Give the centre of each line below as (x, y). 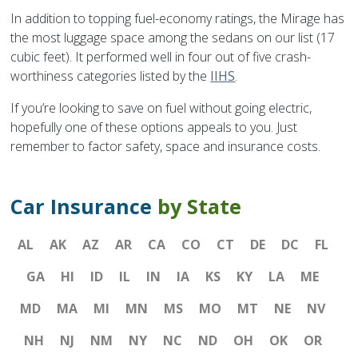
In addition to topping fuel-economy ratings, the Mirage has (178, 19)
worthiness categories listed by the (111, 76)
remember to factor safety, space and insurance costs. (166, 147)
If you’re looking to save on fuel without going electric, (161, 108)
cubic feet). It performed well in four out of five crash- (161, 57)
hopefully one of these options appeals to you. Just (154, 127)
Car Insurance (84, 207)
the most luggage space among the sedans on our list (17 (173, 38)
